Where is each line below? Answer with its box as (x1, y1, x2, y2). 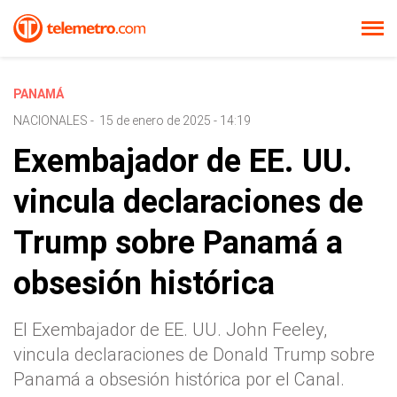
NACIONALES (13, 113, 88, 128)
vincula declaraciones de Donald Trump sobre (13, 344, 375, 365)
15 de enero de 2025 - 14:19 (99, 113, 251, 128)
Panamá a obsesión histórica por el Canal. (13, 369, 345, 390)
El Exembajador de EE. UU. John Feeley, (13, 319, 327, 340)
